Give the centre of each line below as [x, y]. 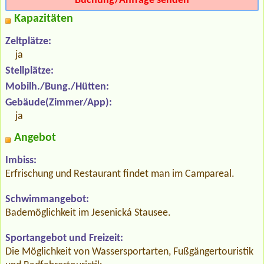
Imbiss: [21, 160]
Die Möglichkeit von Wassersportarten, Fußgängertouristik [129, 252]
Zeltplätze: [28, 41]
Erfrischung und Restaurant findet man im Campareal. [120, 174]
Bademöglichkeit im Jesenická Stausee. [88, 213]
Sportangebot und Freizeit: [64, 238]
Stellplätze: [29, 71]
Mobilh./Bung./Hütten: [57, 87]
